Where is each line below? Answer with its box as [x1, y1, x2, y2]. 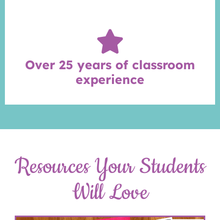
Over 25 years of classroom [25, 56, 195, 72]
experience [76, 71, 144, 87]
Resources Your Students [15, 152, 205, 181]
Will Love [72, 178, 148, 207]
